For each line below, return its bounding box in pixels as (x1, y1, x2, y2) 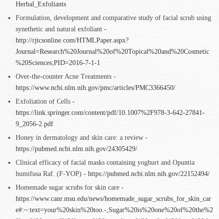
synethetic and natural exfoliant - (16, 25, 107, 33)
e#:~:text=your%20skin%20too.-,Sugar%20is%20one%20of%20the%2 (16, 206, 213, 214)
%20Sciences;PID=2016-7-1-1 (16, 59, 100, 66)
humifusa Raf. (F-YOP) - (16, 170, 88, 177)
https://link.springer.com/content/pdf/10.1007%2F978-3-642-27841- (16, 109, 205, 116)
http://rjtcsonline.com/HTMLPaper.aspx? (16, 37, 129, 44)
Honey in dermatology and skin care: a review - (16, 134, 148, 141)
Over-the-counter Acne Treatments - (16, 73, 116, 80)
